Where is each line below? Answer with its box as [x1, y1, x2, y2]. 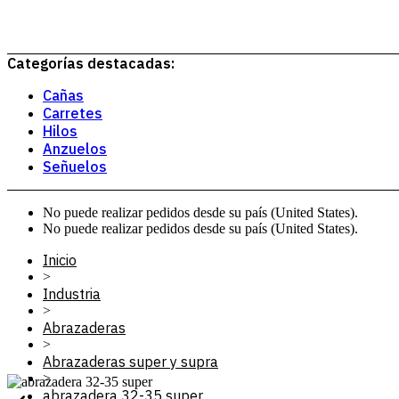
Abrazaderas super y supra [43, 353, 218, 370]
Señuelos [43, 158, 107, 175]
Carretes [43, 104, 102, 122]
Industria [43, 285, 101, 303]
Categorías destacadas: [7, 54, 175, 72]
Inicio [43, 251, 77, 269]
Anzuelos [43, 140, 107, 158]
